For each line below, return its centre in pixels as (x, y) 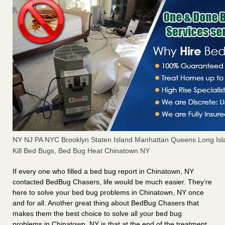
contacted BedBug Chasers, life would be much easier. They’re (112, 182)
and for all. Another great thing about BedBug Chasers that (106, 203)
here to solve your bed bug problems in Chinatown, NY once (108, 193)
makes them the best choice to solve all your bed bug (97, 214)
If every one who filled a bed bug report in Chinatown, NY (103, 172)
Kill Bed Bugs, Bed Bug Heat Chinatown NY (81, 151)
